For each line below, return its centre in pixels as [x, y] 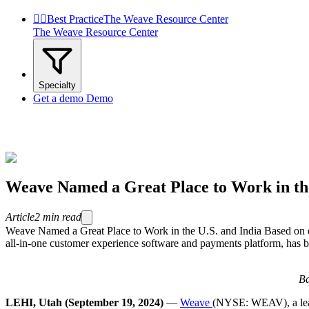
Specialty [57, 85]
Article [20, 217]
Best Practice [75, 19]
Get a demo [58, 98]
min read [62, 217]
